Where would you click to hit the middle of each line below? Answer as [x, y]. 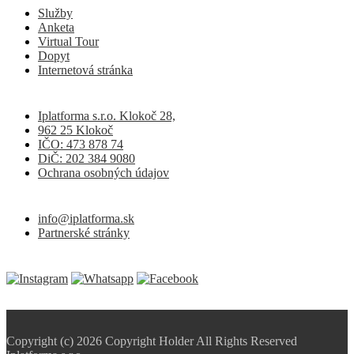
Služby [55, 13]
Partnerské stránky [84, 233]
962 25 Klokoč [75, 130]
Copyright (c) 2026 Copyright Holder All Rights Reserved [152, 341]
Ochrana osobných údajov [104, 173]
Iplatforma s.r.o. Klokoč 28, [107, 116]
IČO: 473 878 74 [81, 145]
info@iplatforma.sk [86, 219]
